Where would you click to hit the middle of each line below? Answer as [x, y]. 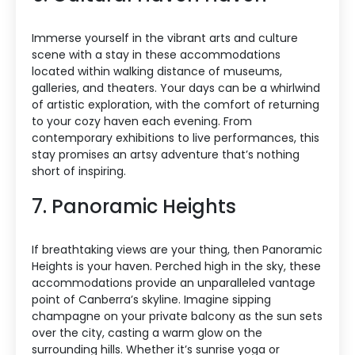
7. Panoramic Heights [134, 207]
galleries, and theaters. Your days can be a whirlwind [176, 88]
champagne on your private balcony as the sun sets [177, 317]
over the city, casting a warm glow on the [147, 333]
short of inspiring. [79, 172]
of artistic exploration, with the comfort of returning [176, 105]
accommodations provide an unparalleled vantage [174, 283]
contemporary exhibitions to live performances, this [176, 138]
